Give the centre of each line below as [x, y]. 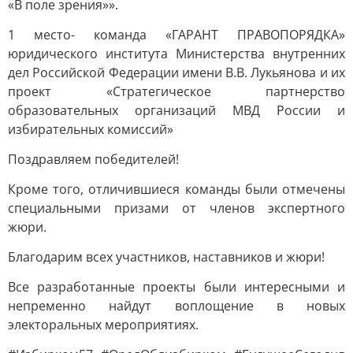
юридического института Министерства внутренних [176, 54]
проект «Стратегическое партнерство [176, 91]
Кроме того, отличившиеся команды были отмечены [176, 189]
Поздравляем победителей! [93, 159]
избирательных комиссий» [91, 129]
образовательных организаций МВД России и [176, 110]
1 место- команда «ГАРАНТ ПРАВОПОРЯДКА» [176, 35]
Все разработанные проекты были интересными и [176, 287]
